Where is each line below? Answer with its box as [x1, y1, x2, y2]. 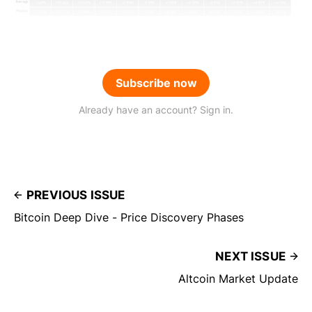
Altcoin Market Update [178, 272, 298, 286]
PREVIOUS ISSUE [26, 188, 125, 203]
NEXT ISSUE [215, 249, 286, 264]
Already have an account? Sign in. [79, 104, 233, 116]
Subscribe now [115, 76, 197, 91]
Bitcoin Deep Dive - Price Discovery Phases [14, 210, 244, 225]
